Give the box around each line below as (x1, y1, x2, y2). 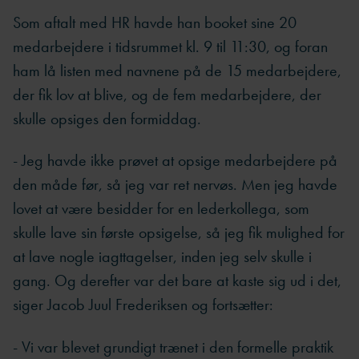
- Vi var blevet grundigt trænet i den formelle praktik (13, 336, 333, 357)
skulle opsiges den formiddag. (13, 107, 201, 129)
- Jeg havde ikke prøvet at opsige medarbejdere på (13, 150, 337, 171)
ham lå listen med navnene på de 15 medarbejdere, (13, 59, 341, 81)
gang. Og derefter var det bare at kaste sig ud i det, (13, 270, 341, 292)
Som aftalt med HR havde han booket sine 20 (13, 11, 296, 33)
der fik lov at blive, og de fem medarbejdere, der (13, 83, 321, 105)
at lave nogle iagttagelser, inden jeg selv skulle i (13, 246, 312, 268)
